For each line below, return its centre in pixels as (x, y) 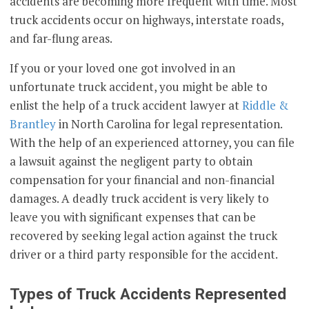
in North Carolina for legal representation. (169, 124)
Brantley (33, 124)
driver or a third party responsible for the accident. (144, 255)
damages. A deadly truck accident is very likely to (140, 199)
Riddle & (266, 106)
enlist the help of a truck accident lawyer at (126, 106)
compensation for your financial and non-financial (142, 180)
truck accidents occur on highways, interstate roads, (147, 20)
